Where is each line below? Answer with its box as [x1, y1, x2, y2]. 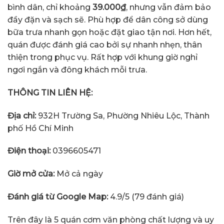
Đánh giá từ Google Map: [7, 191, 110, 201]
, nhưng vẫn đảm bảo [126, 2, 211, 12]
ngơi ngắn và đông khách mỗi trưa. [7, 64, 147, 74]
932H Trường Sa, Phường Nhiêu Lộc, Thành [38, 110, 209, 120]
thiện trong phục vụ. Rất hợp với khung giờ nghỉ [7, 52, 197, 62]
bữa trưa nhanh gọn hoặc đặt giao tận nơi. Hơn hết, [7, 27, 211, 37]
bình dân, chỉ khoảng [7, 2, 92, 12]
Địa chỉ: [7, 110, 38, 120]
